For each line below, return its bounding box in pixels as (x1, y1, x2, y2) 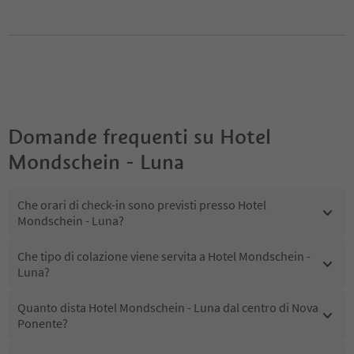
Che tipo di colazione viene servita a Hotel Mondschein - (17, 248, 311, 265)
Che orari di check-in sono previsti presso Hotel (17, 197, 266, 213)
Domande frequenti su (8, 124, 214, 150)
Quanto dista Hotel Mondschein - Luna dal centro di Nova (17, 299, 318, 316)
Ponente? (17, 315, 68, 332)
